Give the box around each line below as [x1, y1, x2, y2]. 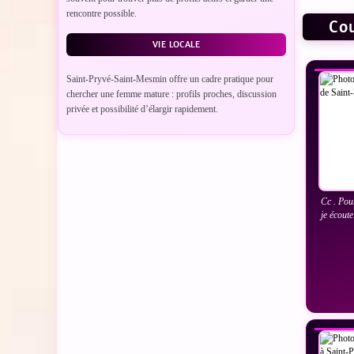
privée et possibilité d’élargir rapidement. [66, 104, 218, 115]
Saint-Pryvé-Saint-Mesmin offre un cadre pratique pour [66, 73, 273, 85]
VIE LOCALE [152, 39, 201, 51]
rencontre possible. [66, 8, 137, 20]
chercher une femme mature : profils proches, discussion [66, 88, 277, 100]
